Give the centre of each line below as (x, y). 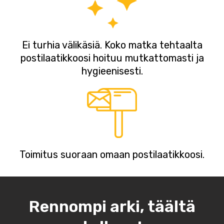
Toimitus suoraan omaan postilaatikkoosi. (112, 155)
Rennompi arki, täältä (112, 207)
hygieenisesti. (112, 71)
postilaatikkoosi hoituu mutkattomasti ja (112, 58)
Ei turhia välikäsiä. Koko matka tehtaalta (112, 45)
